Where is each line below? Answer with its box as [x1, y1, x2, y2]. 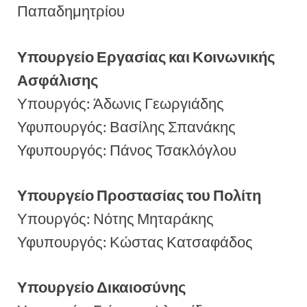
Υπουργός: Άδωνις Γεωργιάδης [17, 94, 224, 112]
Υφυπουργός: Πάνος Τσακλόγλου [17, 140, 236, 159]
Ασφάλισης [17, 71, 98, 89]
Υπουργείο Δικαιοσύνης [17, 278, 186, 297]
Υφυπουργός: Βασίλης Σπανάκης [17, 117, 236, 136]
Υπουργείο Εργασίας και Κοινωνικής [17, 47, 275, 66]
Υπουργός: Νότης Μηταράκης [17, 210, 214, 228]
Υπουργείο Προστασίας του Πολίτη [17, 186, 261, 205]
